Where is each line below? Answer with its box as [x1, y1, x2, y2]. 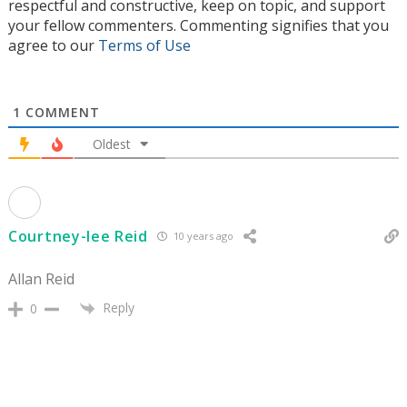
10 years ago [170, 229, 233, 243]
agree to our [8, 35, 98, 55]
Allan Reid [8, 268, 74, 289]
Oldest [92, 134, 131, 153]
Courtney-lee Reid [8, 225, 148, 246]
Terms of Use [98, 35, 191, 55]
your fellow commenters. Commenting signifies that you [8, 15, 389, 35]
